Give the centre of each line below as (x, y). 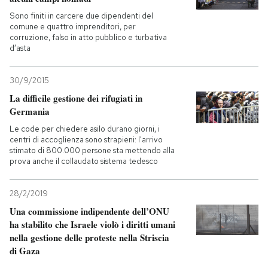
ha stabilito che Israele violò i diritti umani (92, 225)
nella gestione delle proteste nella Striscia (89, 238)
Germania (30, 112)
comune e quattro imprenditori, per (73, 27)
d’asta (20, 48)
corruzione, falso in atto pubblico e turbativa (88, 38)
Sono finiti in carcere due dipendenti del (81, 16)
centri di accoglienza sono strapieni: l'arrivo (86, 140)
